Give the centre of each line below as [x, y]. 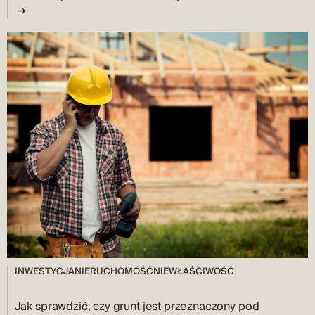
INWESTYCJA [44, 271]
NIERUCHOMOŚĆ [114, 271]
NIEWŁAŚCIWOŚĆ [193, 271]
